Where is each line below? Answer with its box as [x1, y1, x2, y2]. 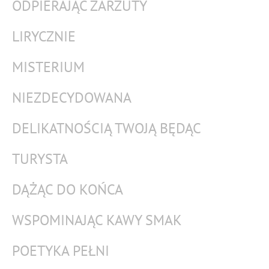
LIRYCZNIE [12, 27, 76, 46]
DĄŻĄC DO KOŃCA [12, 180, 123, 199]
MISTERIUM [12, 58, 85, 76]
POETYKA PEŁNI [12, 241, 109, 260]
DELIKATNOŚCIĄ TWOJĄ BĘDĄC [12, 119, 201, 138]
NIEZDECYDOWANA [12, 88, 131, 107]
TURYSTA [12, 150, 68, 168]
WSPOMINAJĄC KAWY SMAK [12, 211, 182, 229]
